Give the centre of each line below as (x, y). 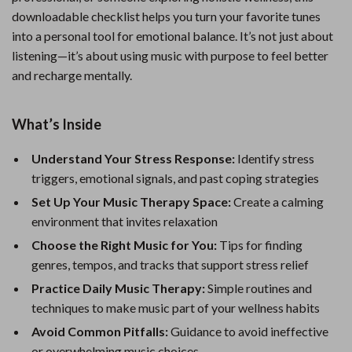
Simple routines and (258, 288)
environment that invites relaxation (125, 221)
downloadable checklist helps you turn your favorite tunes (166, 16)
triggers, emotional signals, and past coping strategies (175, 178)
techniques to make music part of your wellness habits (176, 308)
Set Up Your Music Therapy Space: (131, 202)
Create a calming (277, 202)
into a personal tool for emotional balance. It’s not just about (172, 36)
